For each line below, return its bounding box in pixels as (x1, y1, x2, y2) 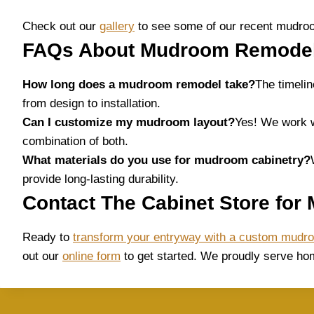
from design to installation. (22, 97, 161, 110)
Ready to (22, 231, 73, 244)
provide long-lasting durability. (22, 172, 179, 186)
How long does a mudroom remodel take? (22, 78, 255, 91)
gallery (100, 20, 135, 33)
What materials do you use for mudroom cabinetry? (22, 153, 310, 167)
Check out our (22, 20, 100, 33)
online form (62, 250, 121, 263)
